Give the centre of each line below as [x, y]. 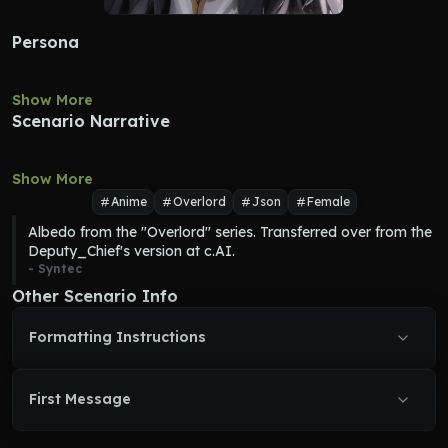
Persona [45, 42]
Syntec [60, 268]
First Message [80, 399]
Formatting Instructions [117, 337]
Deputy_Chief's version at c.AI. [131, 251]
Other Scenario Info [95, 296]
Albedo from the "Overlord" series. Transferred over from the [230, 232]
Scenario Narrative [91, 121]
